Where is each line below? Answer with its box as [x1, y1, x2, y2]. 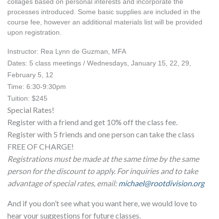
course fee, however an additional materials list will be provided [7, 18, 203, 26]
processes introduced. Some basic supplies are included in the [7, 8, 201, 16]
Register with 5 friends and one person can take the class [7, 130, 195, 139]
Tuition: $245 [7, 94, 48, 103]
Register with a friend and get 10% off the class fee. [7, 117, 178, 127]
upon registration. [7, 28, 62, 37]
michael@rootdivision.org [118, 178, 205, 188]
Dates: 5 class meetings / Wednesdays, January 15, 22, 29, [7, 59, 192, 67]
